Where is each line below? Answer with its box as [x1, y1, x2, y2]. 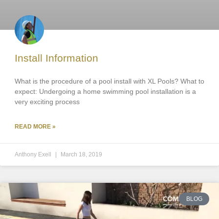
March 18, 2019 [61, 151, 102, 158]
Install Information [15, 52, 98, 64]
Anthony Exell [15, 151, 53, 158]
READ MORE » [15, 123, 56, 130]
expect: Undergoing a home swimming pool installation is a [15, 88, 196, 95]
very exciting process [15, 98, 80, 106]
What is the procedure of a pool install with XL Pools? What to [15, 77, 204, 85]
